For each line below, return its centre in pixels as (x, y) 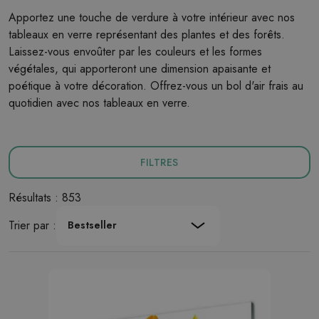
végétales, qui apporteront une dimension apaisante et (140, 69)
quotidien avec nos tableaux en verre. (99, 103)
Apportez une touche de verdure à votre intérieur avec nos (152, 17)
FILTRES (159, 162)
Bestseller (92, 225)
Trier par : (32, 225)
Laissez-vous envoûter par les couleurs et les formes (135, 52)
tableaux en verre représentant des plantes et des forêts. (147, 35)
